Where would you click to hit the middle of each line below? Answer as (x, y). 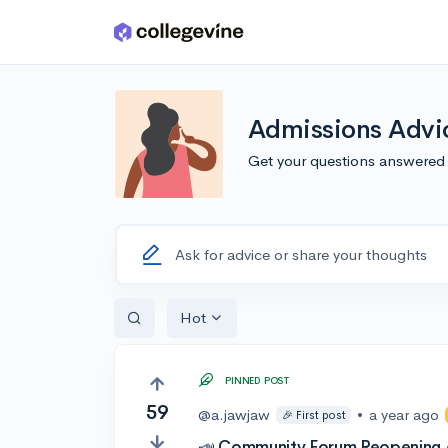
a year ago (404, 415)
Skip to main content (91, 36)
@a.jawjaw (234, 415)
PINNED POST (257, 380)
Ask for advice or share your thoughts (301, 254)
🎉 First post (313, 414)
